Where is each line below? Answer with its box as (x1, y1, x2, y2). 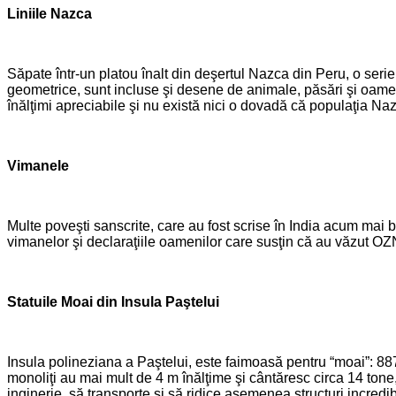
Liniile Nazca (7, 6, 92, 22)
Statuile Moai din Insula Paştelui (7, 294, 219, 310)
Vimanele (7, 158, 69, 174)
